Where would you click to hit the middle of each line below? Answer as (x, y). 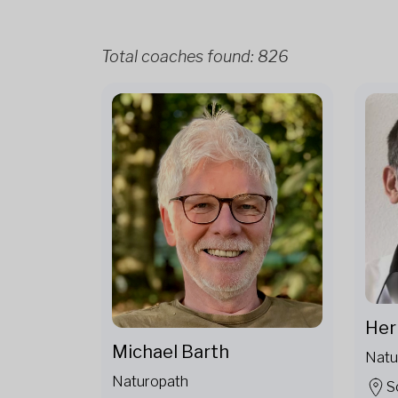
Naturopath (150, 381)
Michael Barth (171, 351)
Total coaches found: (179, 57)
